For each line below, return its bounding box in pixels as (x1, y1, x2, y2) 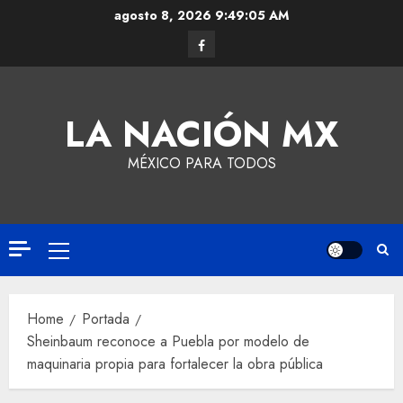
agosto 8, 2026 (113, 6, 215, 24)
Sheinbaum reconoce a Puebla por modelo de (27, 331, 309, 352)
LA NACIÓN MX (65, 108, 338, 160)
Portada (82, 309, 130, 329)
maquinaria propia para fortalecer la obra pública (27, 354, 323, 374)
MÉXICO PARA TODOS (127, 153, 276, 174)
